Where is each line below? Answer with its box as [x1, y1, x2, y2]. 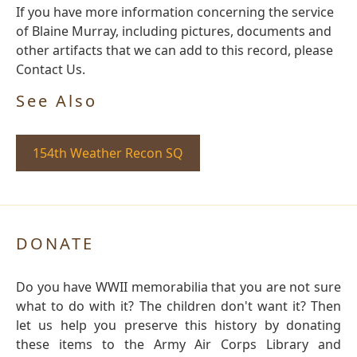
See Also [16, 90, 97, 112]
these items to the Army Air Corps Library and [16, 335, 341, 354]
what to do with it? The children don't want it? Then [16, 297, 341, 316]
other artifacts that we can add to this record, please [16, 41, 333, 60]
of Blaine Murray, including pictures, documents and [16, 22, 331, 41]
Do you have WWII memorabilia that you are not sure [16, 278, 341, 296]
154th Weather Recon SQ [33, 144, 183, 163]
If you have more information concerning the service [16, 3, 334, 22]
